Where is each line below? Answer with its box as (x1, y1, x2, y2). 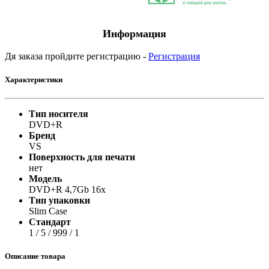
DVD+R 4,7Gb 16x (29, 184, 106, 195)
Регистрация (148, 50, 200, 61)
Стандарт (29, 217, 71, 228)
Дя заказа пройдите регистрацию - (5, 50, 148, 61)
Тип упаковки (29, 195, 90, 206)
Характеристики (5, 75, 62, 85)
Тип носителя (29, 109, 88, 119)
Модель (29, 174, 62, 184)
